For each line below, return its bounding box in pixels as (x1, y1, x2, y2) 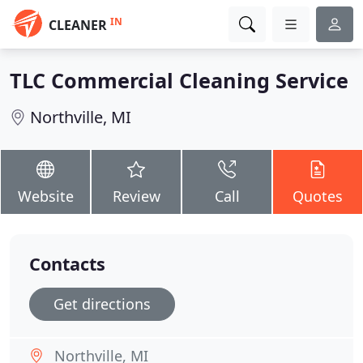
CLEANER (49, 16, 107, 34)
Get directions (53, 294, 151, 314)
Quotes (293, 186, 343, 206)
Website (17, 186, 74, 206)
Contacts (29, 252, 105, 275)
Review (112, 186, 160, 206)
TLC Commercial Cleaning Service (10, 66, 348, 94)
